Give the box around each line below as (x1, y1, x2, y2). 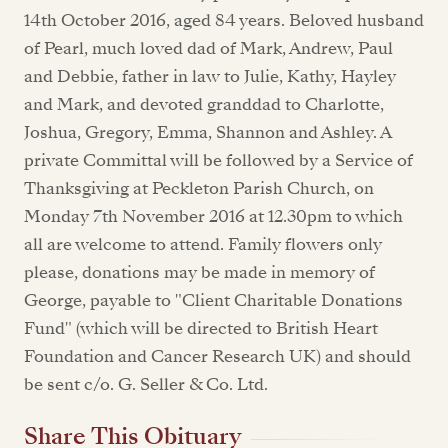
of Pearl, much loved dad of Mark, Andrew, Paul (24, 37, 393, 60)
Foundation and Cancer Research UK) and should (24, 345, 411, 368)
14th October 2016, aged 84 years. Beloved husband (24, 9, 424, 32)
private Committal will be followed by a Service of (24, 149, 413, 172)
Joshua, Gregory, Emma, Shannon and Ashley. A (24, 121, 391, 144)
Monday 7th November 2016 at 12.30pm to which (24, 205, 403, 228)
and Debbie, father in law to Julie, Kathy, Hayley (24, 65, 396, 88)
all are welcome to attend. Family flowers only (24, 233, 382, 256)
